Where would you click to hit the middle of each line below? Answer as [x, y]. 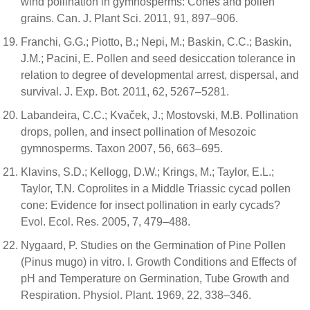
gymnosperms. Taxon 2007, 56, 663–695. [122, 148]
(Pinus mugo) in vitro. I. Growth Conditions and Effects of [158, 262]
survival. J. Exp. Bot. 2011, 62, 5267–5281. [125, 91]
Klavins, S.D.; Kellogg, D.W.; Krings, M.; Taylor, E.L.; [147, 172]
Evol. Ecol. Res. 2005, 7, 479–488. [106, 221]
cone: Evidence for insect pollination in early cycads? [151, 205]
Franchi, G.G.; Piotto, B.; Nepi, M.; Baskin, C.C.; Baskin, [156, 42]
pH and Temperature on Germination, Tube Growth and [155, 278]
